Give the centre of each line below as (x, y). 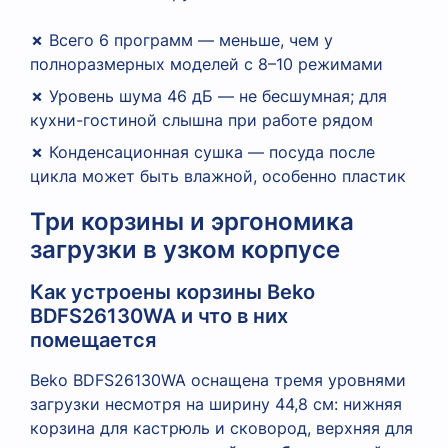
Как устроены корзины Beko (172, 291)
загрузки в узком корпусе (185, 249)
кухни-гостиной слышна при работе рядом (201, 119)
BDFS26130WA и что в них (159, 315)
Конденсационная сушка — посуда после (209, 151)
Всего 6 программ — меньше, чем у (188, 39)
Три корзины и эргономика (192, 221)
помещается (93, 339)
